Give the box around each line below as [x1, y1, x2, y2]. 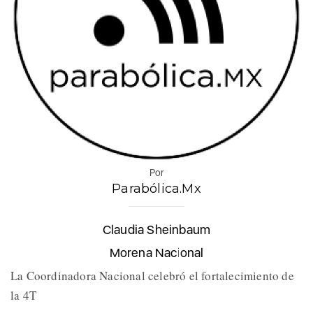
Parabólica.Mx [112, 181, 201, 197]
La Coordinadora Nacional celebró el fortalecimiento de [10, 268, 294, 284]
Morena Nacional [109, 245, 204, 261]
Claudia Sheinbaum [102, 222, 211, 238]
